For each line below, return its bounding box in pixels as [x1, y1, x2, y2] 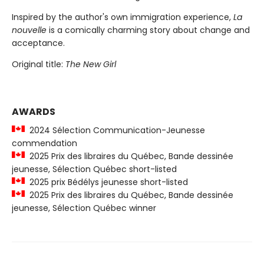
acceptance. [12, 37, 65, 49]
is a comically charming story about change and [47, 24, 250, 36]
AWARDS [12, 104, 55, 118]
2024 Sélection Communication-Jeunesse [25, 124, 205, 136]
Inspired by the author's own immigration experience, [12, 11, 233, 23]
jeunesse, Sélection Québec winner [12, 202, 156, 214]
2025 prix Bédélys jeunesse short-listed [25, 176, 188, 188]
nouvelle [12, 24, 47, 36]
